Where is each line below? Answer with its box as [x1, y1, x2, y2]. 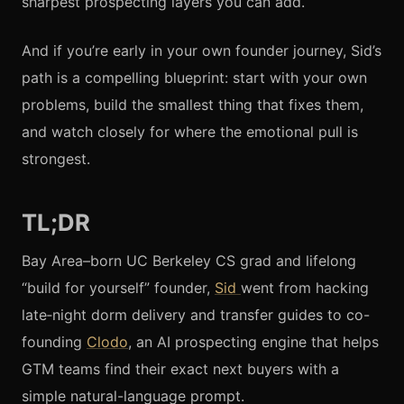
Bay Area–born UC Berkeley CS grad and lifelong [22, 251, 356, 270]
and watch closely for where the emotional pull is [22, 122, 358, 141]
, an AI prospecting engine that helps [128, 332, 379, 351]
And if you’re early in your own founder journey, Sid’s [22, 41, 381, 60]
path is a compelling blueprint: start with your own [22, 68, 367, 87]
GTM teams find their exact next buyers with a [22, 359, 339, 378]
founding [22, 332, 87, 351]
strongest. [22, 149, 90, 168]
